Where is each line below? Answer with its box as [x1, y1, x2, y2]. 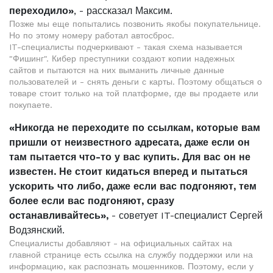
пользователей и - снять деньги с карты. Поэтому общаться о [9, 77, 262, 87]
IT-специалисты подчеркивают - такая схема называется [9, 42, 243, 52]
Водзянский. [9, 224, 65, 236]
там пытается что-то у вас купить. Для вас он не [9, 151, 250, 163]
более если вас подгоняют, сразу [9, 195, 174, 207]
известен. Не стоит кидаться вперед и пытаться [9, 166, 247, 177]
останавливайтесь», [9, 210, 108, 221]
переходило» [9, 5, 74, 16]
